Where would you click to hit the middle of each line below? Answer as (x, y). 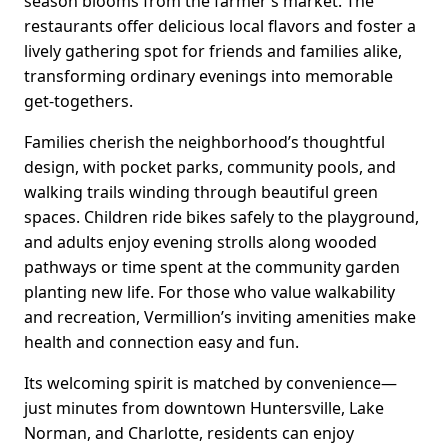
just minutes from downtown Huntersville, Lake (204, 407)
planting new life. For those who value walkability (209, 291)
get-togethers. (78, 100)
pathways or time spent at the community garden (212, 266)
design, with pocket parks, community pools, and (210, 166)
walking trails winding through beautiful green (201, 191)
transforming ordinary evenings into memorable (208, 75)
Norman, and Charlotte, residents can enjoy (189, 432)
